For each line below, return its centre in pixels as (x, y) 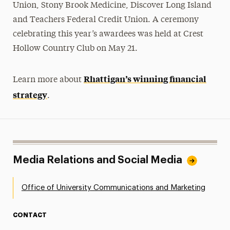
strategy (30, 94)
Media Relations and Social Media (97, 160)
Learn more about (48, 80)
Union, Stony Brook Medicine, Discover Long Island (112, 5)
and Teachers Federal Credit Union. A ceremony (106, 20)
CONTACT (30, 215)
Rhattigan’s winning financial (145, 78)
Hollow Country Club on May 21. (75, 49)
